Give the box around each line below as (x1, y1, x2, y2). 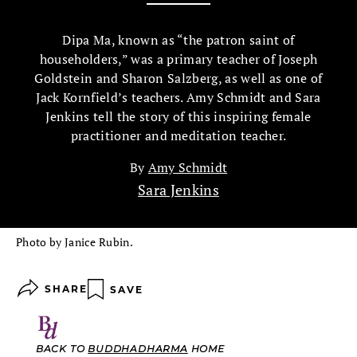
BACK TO (35, 342, 88, 355)
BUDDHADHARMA (88, 342, 188, 355)
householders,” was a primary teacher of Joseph (39, 50, 318, 68)
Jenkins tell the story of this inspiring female (45, 108, 312, 125)
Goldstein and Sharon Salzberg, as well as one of (34, 69, 323, 87)
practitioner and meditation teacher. (70, 127, 287, 144)
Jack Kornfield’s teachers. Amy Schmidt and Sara (36, 88, 321, 106)
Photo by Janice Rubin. (16, 234, 134, 249)
